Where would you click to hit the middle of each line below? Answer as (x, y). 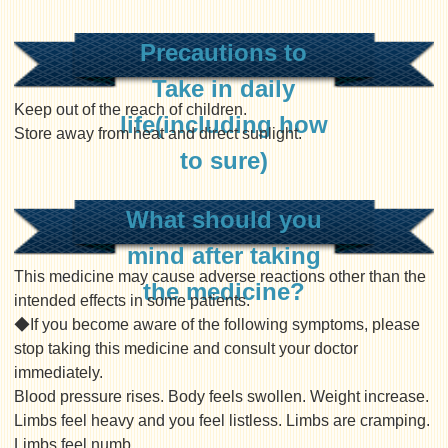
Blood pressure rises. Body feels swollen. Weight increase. (222, 396)
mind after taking (223, 255)
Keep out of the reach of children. (131, 109)
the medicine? (223, 291)
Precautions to (224, 52)
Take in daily (224, 88)
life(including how (223, 124)
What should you (223, 219)
